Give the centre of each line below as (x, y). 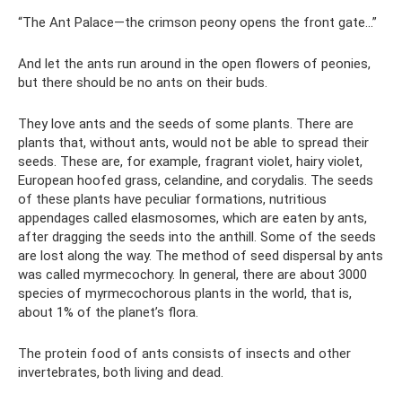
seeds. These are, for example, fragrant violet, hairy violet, (190, 162)
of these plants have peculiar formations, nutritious (172, 199)
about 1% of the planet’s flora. (108, 312)
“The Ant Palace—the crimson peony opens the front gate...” (197, 22)
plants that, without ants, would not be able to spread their (193, 143)
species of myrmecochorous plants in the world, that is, (185, 293)
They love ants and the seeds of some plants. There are (186, 124)
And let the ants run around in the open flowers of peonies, (194, 64)
